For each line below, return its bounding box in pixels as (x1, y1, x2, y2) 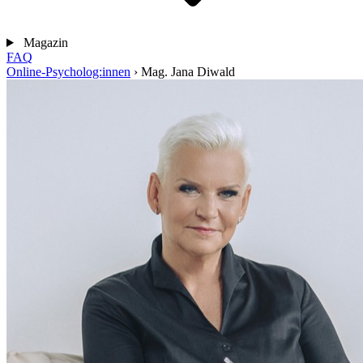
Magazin (19, 36, 71, 49)
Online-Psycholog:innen (6, 65, 130, 79)
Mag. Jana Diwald (141, 65, 235, 79)
